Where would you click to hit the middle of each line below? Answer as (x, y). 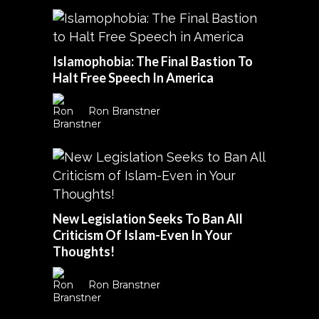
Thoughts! (84, 251)
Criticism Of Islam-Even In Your (142, 235)
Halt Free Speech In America (133, 78)
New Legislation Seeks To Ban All (148, 219)
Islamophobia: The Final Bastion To (153, 61)
